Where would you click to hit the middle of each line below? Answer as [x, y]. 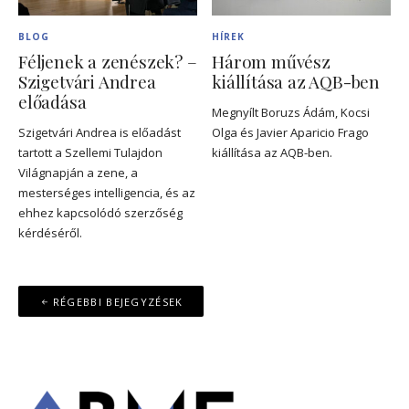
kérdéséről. [50, 232]
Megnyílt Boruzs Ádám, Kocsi [291, 112]
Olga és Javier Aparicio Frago [291, 132]
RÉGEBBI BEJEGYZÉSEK [118, 301]
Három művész [271, 61]
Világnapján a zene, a [78, 172]
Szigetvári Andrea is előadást [100, 132]
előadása [52, 101]
